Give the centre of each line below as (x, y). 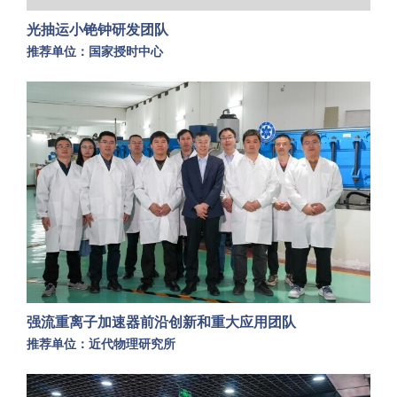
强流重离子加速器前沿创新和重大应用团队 (161, 323)
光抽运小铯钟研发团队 (97, 30)
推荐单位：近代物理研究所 (101, 344)
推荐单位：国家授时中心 (95, 52)
